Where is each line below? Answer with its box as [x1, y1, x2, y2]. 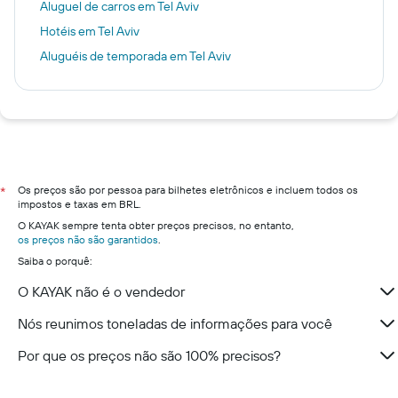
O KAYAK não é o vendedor [18, 283, 185, 300]
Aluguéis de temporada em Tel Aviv [40, 48, 231, 64]
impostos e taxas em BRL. [18, 197, 141, 211]
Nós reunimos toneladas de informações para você [18, 314, 332, 332]
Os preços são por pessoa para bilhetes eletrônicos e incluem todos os [18, 183, 358, 196]
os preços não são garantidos [18, 233, 158, 246]
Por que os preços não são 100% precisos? [18, 346, 281, 364]
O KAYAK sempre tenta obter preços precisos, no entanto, [18, 219, 294, 232]
